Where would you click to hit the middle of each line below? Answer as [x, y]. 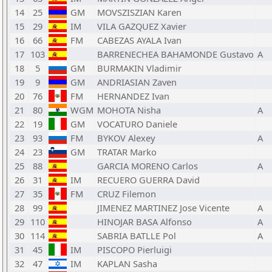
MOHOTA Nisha [129, 110]
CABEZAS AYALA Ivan [139, 40]
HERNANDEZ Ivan [133, 96]
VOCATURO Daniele [137, 124]
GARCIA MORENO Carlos [148, 166]
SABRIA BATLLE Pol [137, 236]
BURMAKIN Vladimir [139, 68]
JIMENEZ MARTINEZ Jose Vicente [163, 208]
